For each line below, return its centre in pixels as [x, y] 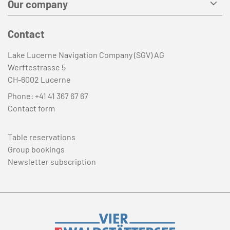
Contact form [31, 108]
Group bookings [36, 149]
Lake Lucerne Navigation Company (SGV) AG [86, 54]
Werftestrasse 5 [37, 67]
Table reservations [42, 137]
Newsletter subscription [52, 161]
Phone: [21, 95]
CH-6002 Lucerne [39, 79]
